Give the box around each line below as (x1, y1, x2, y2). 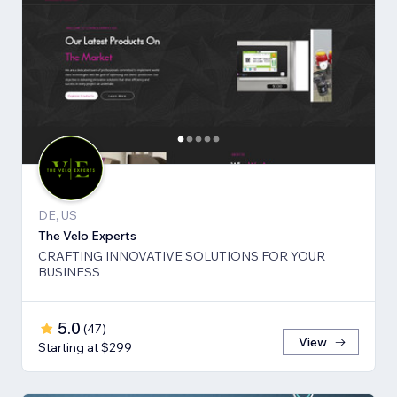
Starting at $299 (38, 339, 132, 356)
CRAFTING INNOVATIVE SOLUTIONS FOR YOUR (38, 248, 325, 265)
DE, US (38, 207, 77, 224)
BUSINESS (38, 264, 100, 281)
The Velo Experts (38, 228, 136, 245)
